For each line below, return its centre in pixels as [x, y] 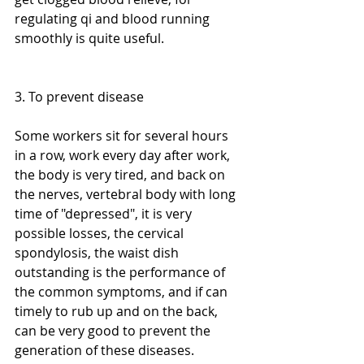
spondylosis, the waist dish [98, 253]
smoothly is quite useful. [89, 39]
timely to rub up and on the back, [118, 312]
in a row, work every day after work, [124, 156]
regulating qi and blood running [114, 19]
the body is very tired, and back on [121, 175]
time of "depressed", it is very [105, 214]
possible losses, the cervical [101, 234]
